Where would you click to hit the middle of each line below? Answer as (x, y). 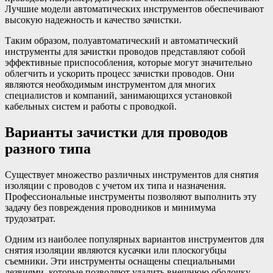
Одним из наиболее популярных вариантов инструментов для (134, 239)
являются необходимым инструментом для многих (110, 85)
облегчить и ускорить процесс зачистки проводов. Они (120, 74)
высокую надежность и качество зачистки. (93, 20)
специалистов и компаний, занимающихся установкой (119, 96)
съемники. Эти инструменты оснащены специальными (120, 261)
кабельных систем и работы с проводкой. (91, 107)
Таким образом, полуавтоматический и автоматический (122, 41)
